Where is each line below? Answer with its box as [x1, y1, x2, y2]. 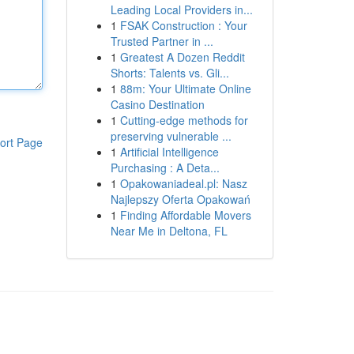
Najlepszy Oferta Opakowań [110, 191, 250, 207]
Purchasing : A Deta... [110, 160, 220, 175]
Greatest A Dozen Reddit [119, 49, 245, 65]
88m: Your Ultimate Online [119, 81, 251, 96]
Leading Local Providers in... [110, 2, 253, 17]
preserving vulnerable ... [110, 128, 232, 144]
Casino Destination [110, 96, 205, 112]
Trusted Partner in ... [110, 33, 213, 49]
